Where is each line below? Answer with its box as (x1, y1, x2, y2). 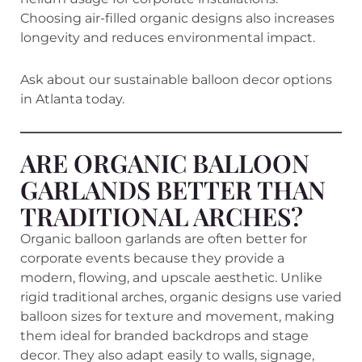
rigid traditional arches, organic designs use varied (20, 288, 342, 305)
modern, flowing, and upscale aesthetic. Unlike (20, 269, 322, 285)
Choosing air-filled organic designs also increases (20, 10, 335, 26)
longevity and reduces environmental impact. (20, 29, 315, 45)
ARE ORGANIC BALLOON (20, 145, 309, 179)
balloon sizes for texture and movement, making (20, 308, 335, 324)
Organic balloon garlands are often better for (20, 230, 307, 246)
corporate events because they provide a (20, 250, 284, 266)
